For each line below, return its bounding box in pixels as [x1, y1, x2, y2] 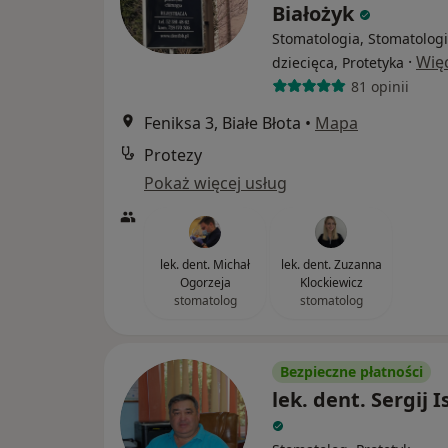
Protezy [144, 144, 202, 167]
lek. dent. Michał [160, 256, 250, 274]
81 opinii [350, 76, 409, 96]
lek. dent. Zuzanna [280, 256, 382, 274]
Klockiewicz [299, 274, 363, 292]
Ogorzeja [179, 274, 231, 292]
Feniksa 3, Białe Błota [144, 112, 301, 135]
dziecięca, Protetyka [272, 53, 404, 73]
